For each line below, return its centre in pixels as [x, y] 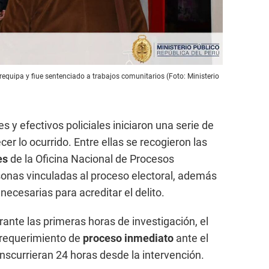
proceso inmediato [128, 238]
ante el [191, 238]
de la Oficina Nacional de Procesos [92, 159]
